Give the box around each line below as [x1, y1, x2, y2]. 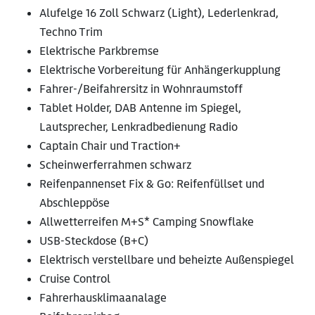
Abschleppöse [39, 195, 110, 211]
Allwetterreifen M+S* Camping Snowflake [39, 214, 254, 230]
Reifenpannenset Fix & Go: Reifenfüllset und [39, 176, 264, 192]
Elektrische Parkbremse [39, 44, 159, 59]
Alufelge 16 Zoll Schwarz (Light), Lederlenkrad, [39, 6, 278, 21]
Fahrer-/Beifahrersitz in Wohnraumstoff [39, 82, 243, 97]
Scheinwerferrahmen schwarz [39, 157, 191, 173]
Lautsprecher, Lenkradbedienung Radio [39, 120, 238, 135]
